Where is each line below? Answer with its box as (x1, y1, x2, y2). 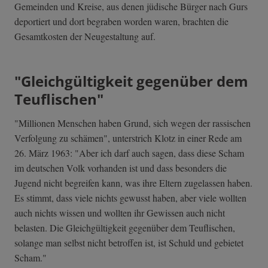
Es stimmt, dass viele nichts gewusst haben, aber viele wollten (14, 191, 246, 205)
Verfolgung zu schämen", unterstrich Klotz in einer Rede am (14, 132, 242, 145)
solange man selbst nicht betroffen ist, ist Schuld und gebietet (14, 236, 243, 249)
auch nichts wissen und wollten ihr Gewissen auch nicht (14, 206, 225, 220)
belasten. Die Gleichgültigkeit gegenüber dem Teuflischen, (14, 221, 235, 234)
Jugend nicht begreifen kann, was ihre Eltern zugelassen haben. (14, 176, 252, 190)
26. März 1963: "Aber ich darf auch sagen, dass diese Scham (14, 147, 244, 160)
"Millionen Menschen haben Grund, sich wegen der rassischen (14, 117, 251, 130)
